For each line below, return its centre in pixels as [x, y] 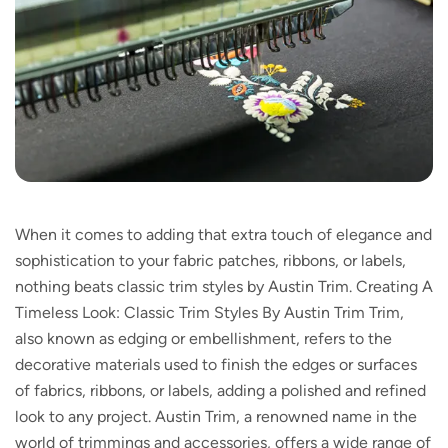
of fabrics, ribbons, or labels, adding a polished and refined [220, 391]
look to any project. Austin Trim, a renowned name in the [216, 417]
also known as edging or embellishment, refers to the [203, 339]
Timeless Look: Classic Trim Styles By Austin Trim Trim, [209, 313]
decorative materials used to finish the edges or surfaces [216, 365]
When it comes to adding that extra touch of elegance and [223, 235]
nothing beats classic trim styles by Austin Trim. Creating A [224, 287]
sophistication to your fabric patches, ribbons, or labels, [210, 261]
